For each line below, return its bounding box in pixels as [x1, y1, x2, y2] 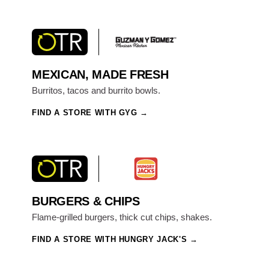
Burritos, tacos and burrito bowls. [32, 85, 161, 95]
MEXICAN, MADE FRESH [32, 67, 169, 81]
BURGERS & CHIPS [32, 195, 140, 208]
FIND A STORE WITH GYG [32, 107, 138, 117]
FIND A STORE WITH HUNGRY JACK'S [32, 235, 187, 244]
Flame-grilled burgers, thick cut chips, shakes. [32, 212, 213, 223]
